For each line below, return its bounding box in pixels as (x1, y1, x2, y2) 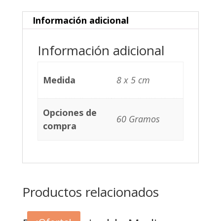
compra (43, 120, 77, 132)
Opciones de (43, 107, 97, 119)
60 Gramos (116, 113, 160, 125)
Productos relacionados (22, 183, 159, 201)
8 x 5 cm (116, 74, 150, 86)
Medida (43, 74, 76, 86)
